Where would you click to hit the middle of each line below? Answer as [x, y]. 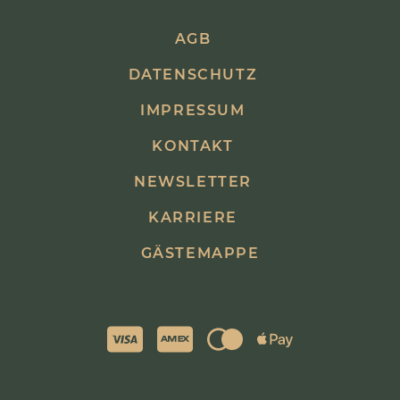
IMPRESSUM [193, 110]
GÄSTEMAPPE [200, 253]
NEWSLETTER [193, 181]
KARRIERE [193, 217]
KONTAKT [193, 146]
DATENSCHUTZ [193, 74]
